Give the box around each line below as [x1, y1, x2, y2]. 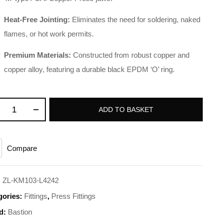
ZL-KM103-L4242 [2, 176, 59, 184]
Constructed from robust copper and [71, 51, 190, 59]
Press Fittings [51, 192, 96, 200]
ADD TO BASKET [99, 105, 154, 113]
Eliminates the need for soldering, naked [70, 15, 201, 24]
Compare [7, 144, 37, 152]
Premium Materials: [4, 51, 72, 59]
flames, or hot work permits [4, 30, 92, 38]
